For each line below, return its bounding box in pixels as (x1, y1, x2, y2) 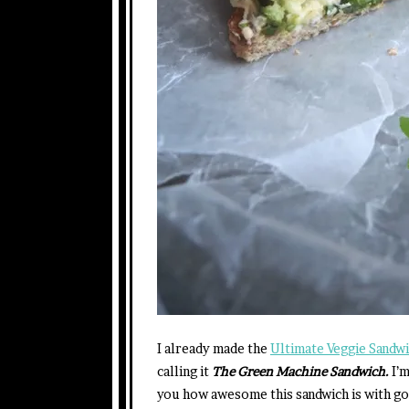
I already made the (157, 340, 270, 356)
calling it (157, 362, 212, 379)
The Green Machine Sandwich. (212, 362, 389, 379)
